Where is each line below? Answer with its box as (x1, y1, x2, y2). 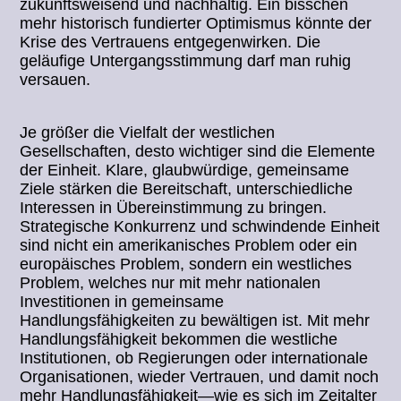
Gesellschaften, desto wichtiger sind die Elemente (20, 142, 376, 161)
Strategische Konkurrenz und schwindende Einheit (20, 218, 380, 236)
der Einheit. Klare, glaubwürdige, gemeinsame (20, 161, 350, 180)
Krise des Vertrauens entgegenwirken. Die (20, 33, 321, 52)
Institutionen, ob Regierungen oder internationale (20, 349, 369, 368)
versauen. (20, 71, 91, 90)
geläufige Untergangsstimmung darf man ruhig (20, 52, 352, 71)
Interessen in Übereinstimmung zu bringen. (20, 199, 328, 218)
